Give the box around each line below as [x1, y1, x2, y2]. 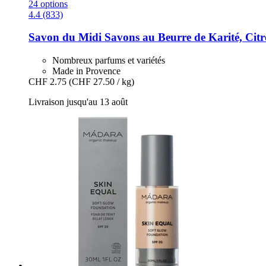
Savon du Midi [28, 31, 102, 44]
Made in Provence [52, 66, 121, 77]
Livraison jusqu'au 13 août [28, 97, 128, 107]
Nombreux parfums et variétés [52, 55, 165, 66]
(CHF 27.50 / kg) [69, 77, 134, 87]
